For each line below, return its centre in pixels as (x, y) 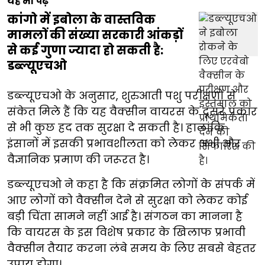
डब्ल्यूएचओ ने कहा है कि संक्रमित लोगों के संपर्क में (131, 185)
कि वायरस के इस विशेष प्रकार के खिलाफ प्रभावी (126, 232)
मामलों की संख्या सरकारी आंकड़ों (95, 35)
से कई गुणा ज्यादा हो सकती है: (85, 51)
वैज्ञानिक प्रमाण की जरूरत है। (78, 160)
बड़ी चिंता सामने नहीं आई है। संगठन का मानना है (125, 216)
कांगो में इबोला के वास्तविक (81, 20)
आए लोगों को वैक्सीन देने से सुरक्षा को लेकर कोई (127, 201)
